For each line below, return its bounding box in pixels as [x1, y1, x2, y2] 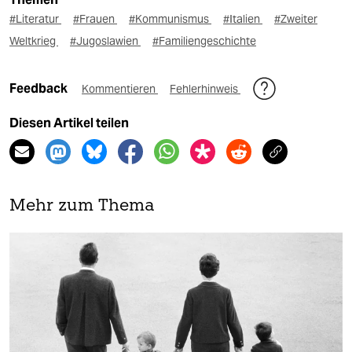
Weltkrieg [9, 34, 58, 49]
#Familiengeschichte [152, 34, 256, 49]
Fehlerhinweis [170, 82, 240, 97]
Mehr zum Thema [9, 198, 155, 215]
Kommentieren [82, 82, 158, 97]
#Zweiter [274, 12, 317, 27]
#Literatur [9, 12, 61, 27]
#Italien [223, 12, 262, 27]
